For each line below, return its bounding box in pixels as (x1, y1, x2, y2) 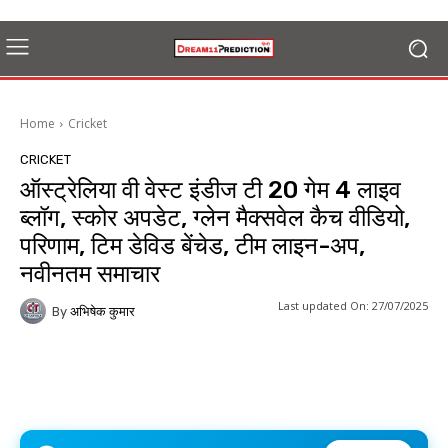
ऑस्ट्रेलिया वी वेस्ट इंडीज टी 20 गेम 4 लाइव (20, 176, 401, 204)
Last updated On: (278, 297, 369, 313)
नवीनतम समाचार (20, 260, 160, 288)
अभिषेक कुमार (70, 303, 135, 319)
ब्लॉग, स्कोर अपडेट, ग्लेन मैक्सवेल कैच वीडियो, (20, 204, 410, 232)
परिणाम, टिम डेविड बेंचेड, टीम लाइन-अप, (20, 232, 365, 260)
